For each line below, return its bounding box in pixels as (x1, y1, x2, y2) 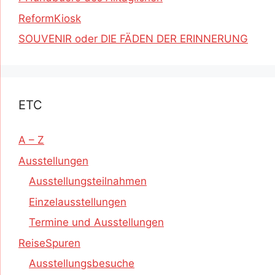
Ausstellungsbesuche (29, 257, 134, 269)
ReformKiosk (18, 12, 81, 25)
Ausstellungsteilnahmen (29, 175, 147, 187)
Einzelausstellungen (29, 195, 126, 208)
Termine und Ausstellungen (29, 216, 164, 228)
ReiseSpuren (18, 236, 80, 249)
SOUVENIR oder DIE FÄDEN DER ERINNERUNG (18, 33, 248, 45)
